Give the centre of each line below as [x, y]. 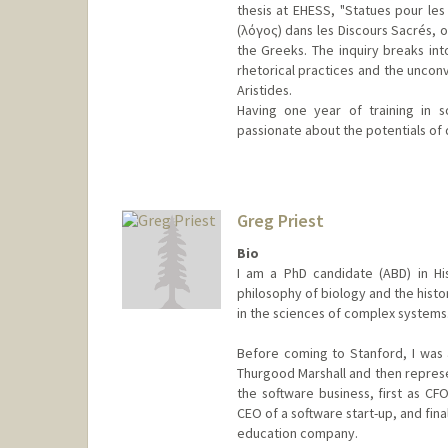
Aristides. [264, 89]
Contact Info [275, 171]
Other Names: [278, 234]
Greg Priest [280, 220]
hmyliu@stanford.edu [297, 210]
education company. [297, 433]
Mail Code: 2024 [279, 190]
